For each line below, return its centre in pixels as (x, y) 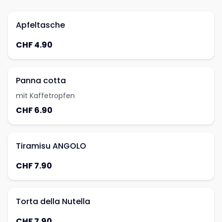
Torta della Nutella (53, 201)
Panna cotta (41, 81)
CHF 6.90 (34, 110)
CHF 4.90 (34, 45)
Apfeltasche (40, 25)
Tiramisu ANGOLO (51, 146)
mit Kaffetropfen (45, 96)
